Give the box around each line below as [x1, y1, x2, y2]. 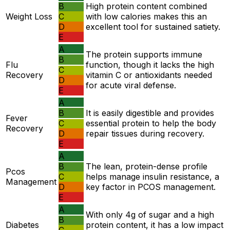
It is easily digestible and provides [86, 108, 214, 119]
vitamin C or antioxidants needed [86, 70, 212, 81]
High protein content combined [86, 1, 207, 12]
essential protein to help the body [86, 118, 216, 129]
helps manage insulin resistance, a [86, 171, 219, 182]
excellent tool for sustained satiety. [86, 22, 220, 32]
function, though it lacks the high [86, 60, 214, 70]
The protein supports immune [86, 49, 202, 60]
